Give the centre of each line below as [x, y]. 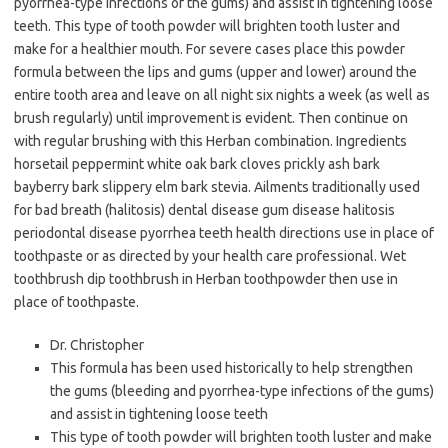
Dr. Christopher [97, 345]
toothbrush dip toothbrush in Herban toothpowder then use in [206, 279]
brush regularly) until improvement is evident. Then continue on [211, 118]
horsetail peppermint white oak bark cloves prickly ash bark [197, 164]
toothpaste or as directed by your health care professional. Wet [210, 256]
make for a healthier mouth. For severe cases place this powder [209, 49]
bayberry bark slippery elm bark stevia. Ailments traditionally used [217, 187]
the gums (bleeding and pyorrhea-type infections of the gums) [242, 391]
